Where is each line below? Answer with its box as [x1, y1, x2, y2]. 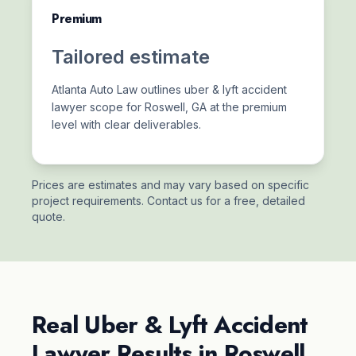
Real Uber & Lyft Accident [32, 307, 308, 342]
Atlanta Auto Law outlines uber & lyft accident [52, 82, 287, 96]
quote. [32, 209, 65, 223]
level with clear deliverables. [52, 117, 201, 131]
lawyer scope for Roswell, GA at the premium [52, 99, 287, 114]
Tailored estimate [52, 44, 210, 68]
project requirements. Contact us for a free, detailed [32, 193, 305, 207]
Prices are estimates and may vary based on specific [32, 177, 309, 192]
